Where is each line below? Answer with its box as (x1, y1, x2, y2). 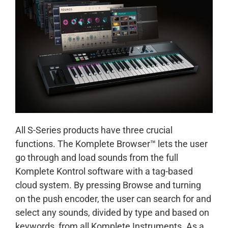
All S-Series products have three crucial (15, 125, 173, 136)
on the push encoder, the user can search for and (15, 193, 211, 205)
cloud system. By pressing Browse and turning (15, 180, 201, 191)
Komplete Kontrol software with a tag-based (15, 166, 193, 177)
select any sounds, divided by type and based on (15, 207, 209, 218)
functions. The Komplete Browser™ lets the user (15, 138, 208, 150)
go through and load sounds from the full (15, 152, 178, 163)
